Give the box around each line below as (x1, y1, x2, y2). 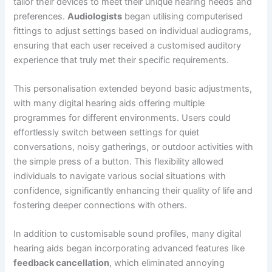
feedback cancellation (13, 257, 110, 269)
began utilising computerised (122, 10, 243, 22)
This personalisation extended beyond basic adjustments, (13, 83, 253, 95)
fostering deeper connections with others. (13, 200, 188, 211)
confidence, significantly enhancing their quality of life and (13, 185, 253, 197)
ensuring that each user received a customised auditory (13, 39, 242, 51)
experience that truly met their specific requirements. (13, 54, 229, 66)
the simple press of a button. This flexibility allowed (13, 156, 224, 168)
